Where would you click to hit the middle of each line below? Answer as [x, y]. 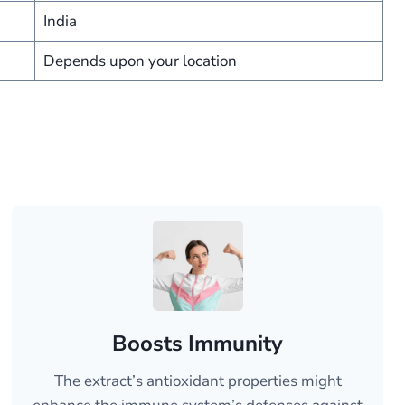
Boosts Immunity [198, 344]
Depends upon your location [140, 61]
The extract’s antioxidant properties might [198, 381]
